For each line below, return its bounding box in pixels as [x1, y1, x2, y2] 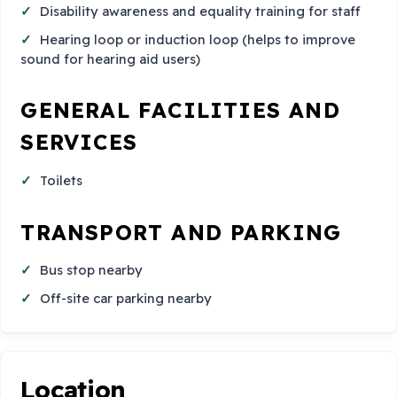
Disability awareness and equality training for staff [40, 3, 362, 20]
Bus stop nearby [40, 261, 144, 279]
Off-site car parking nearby [40, 289, 213, 307]
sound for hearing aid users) [20, 50, 201, 67]
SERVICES [20, 128, 137, 156]
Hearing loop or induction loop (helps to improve [40, 30, 356, 48]
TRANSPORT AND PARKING [20, 218, 342, 245]
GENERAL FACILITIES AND [20, 97, 340, 124]
